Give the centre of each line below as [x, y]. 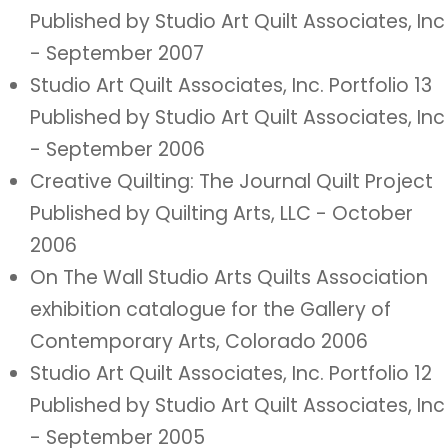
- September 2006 [117, 149]
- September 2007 [117, 53]
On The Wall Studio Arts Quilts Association [229, 277]
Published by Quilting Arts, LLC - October [221, 213]
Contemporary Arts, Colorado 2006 [199, 341]
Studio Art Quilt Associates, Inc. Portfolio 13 [231, 85]
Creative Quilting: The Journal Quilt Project [231, 181]
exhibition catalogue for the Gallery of [210, 309]
